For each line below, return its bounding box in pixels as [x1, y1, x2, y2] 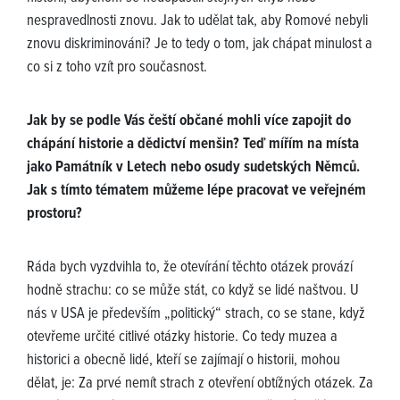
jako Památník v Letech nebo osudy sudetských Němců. [27, 158, 360, 179]
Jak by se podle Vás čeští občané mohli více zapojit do [27, 112, 351, 132]
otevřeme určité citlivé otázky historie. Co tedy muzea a [27, 328, 337, 348]
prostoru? [27, 204, 82, 225]
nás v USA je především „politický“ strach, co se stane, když [27, 304, 365, 325]
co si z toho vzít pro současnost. [27, 58, 207, 79]
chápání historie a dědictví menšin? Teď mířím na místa [27, 135, 359, 155]
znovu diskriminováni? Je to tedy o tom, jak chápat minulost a [27, 35, 372, 55]
